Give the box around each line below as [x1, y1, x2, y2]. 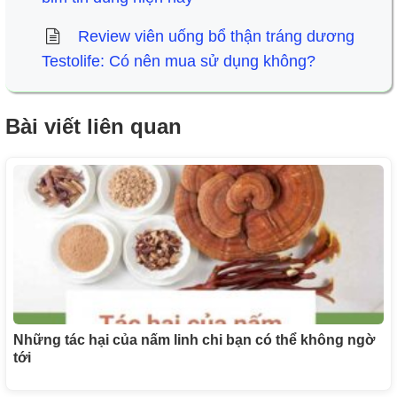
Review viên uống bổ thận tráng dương [77, 27, 354, 46]
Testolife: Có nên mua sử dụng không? [41, 52, 315, 71]
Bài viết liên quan [5, 114, 182, 139]
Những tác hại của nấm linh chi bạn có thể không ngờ [13, 331, 375, 347]
